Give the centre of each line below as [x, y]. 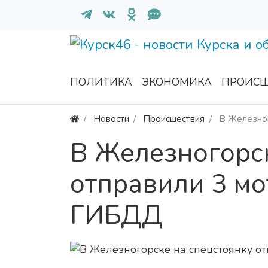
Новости [111, 119]
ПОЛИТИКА [101, 82]
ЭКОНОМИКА [177, 82]
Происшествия [174, 119]
